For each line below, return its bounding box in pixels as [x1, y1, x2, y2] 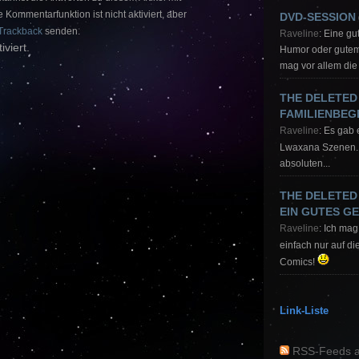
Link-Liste [280, 305, 329, 317]
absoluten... [280, 159, 330, 169]
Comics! [280, 257, 317, 268]
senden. [42, 26, 80, 37]
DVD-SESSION [280, 10, 356, 24]
